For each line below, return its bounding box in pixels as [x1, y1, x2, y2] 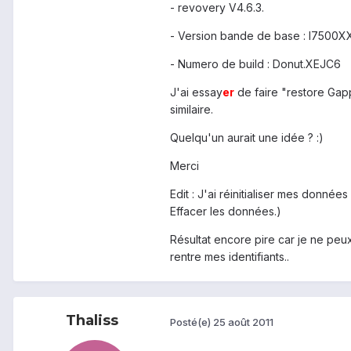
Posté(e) [170, 315, 213, 328]
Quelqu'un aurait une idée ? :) [170, 131, 324, 145]
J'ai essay [170, 85, 223, 100]
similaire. [170, 103, 213, 117]
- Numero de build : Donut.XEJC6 [170, 57, 341, 71]
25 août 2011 [213, 315, 273, 328]
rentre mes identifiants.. [170, 250, 289, 264]
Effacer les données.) [170, 204, 281, 219]
